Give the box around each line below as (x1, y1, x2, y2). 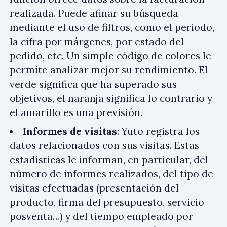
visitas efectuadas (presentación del (10, 182, 179, 194)
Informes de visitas (23, 125, 117, 137)
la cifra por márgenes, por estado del (10, 35, 184, 48)
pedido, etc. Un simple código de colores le (10, 49, 211, 62)
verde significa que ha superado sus (10, 78, 177, 90)
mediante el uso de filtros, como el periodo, (10, 21, 214, 33)
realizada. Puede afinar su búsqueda (10, 7, 178, 19)
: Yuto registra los (117, 125, 200, 137)
